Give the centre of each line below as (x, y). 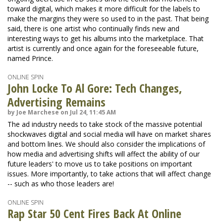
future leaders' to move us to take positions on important (100, 164)
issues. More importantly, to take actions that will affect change (109, 174)
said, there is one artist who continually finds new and (93, 28)
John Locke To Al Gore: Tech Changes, (95, 88)
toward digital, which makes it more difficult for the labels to (104, 9)
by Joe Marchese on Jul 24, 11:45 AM (62, 112)
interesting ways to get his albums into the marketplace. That (106, 38)
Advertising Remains (56, 102)
